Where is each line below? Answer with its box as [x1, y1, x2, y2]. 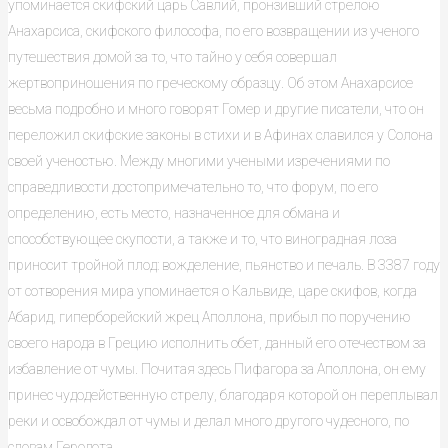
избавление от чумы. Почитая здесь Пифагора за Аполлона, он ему [8, 361, 426, 378]
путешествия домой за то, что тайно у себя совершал [8, 49, 337, 66]
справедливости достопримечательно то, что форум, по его [8, 179, 378, 196]
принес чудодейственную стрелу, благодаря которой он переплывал [8, 387, 438, 404]
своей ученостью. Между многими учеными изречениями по [8, 153, 390, 170]
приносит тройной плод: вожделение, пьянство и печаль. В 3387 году [8, 257, 440, 274]
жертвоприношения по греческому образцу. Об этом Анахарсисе [8, 75, 413, 92]
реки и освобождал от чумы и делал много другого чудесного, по [8, 413, 409, 430]
